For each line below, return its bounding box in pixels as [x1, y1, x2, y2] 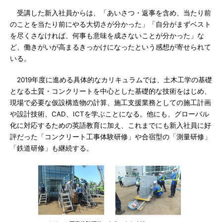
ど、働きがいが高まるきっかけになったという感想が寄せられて [10, 43, 211, 51]
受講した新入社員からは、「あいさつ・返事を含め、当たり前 [10, 9, 211, 17]
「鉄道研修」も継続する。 [10, 144, 93, 152]
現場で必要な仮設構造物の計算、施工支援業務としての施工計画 [10, 99, 211, 107]
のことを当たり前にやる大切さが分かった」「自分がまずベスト [10, 20, 211, 28]
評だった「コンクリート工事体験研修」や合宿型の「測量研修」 [10, 133, 211, 141]
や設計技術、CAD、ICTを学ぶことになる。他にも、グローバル [10, 110, 209, 118]
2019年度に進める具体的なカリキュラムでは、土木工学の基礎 [10, 76, 212, 84]
